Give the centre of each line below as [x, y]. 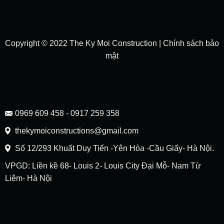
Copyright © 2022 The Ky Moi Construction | [84, 43]
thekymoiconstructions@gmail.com [76, 131]
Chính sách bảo [191, 43]
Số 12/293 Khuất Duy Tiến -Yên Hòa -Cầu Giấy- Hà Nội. [114, 148]
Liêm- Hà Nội [28, 178]
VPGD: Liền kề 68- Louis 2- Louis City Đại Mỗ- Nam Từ [103, 166]
